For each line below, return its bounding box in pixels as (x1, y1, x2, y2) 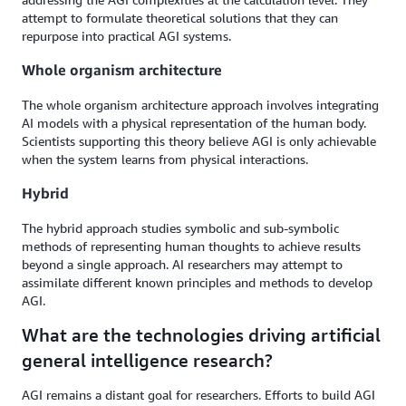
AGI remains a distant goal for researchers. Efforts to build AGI (22, 386, 375, 402)
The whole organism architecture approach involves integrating (22, 96, 379, 112)
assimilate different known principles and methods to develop (22, 274, 372, 290)
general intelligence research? (22, 349, 273, 371)
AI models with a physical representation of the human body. (22, 114, 366, 130)
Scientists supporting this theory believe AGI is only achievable (22, 132, 376, 149)
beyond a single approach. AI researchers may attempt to (22, 256, 343, 272)
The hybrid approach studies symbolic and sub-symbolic (22, 219, 339, 236)
